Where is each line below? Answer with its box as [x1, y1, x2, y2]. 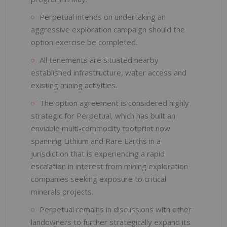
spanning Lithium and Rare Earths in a [31, 135, 161, 146]
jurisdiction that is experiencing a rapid [31, 148, 165, 159]
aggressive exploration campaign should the [31, 24, 185, 34]
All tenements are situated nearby [40, 54, 159, 65]
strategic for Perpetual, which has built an [31, 110, 175, 121]
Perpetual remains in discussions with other [40, 204, 192, 214]
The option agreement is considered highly [40, 97, 189, 108]
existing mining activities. [31, 80, 117, 90]
